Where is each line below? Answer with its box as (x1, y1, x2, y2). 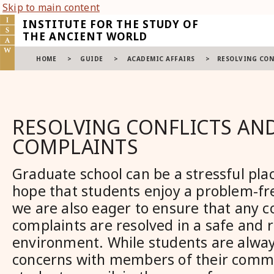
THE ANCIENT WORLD (23, 29, 147, 43)
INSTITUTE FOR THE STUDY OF (23, 17, 199, 31)
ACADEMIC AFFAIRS (127, 54, 195, 63)
